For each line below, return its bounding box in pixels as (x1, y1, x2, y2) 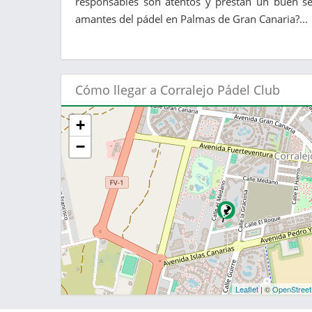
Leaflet (235, 283, 259, 295)
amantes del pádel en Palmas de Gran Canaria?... (75, 11, 308, 26)
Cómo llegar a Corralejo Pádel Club (75, 81, 280, 98)
